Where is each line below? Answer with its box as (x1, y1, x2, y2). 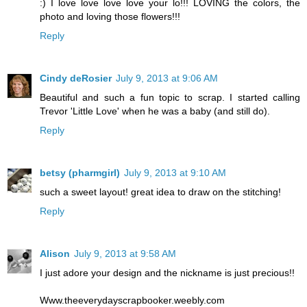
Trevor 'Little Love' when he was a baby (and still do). (40, 106, 270, 117)
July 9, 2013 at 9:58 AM (74, 247, 176, 259)
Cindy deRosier (40, 73, 112, 84)
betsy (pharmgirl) (40, 167, 120, 178)
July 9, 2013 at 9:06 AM (116, 73, 218, 84)
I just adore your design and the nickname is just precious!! (40, 267, 295, 278)
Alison (40, 247, 70, 259)
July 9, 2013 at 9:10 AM (124, 167, 226, 178)
